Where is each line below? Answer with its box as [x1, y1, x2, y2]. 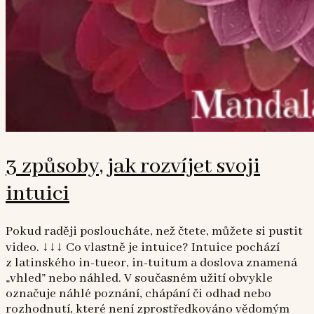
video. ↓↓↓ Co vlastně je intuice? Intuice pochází [6, 240, 280, 256]
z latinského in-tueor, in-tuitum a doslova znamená [6, 255, 297, 271]
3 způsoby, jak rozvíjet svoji [6, 152, 260, 180]
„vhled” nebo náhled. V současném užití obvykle [6, 271, 273, 287]
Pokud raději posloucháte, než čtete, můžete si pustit [6, 224, 303, 240]
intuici [6, 179, 69, 207]
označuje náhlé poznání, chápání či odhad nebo [6, 286, 271, 302]
